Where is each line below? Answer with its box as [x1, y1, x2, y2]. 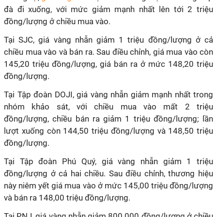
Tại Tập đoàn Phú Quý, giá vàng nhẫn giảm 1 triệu [4, 156, 213, 166]
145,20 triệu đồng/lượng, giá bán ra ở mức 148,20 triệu [4, 59, 213, 69]
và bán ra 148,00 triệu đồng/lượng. [4, 193, 130, 202]
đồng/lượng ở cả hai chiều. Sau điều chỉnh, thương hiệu [4, 169, 213, 178]
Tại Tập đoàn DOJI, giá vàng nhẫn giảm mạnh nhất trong [4, 90, 213, 99]
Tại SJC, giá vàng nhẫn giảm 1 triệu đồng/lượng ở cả [4, 35, 213, 45]
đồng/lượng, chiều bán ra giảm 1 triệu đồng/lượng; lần [4, 114, 213, 124]
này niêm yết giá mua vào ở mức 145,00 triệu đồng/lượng [4, 181, 213, 190]
